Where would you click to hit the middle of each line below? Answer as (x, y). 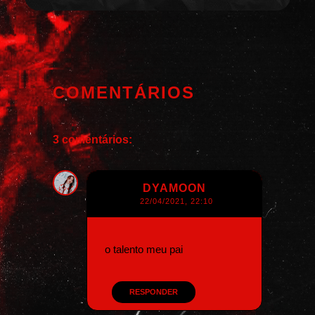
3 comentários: (92, 139)
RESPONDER (154, 291)
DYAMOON (174, 188)
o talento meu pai (144, 249)
